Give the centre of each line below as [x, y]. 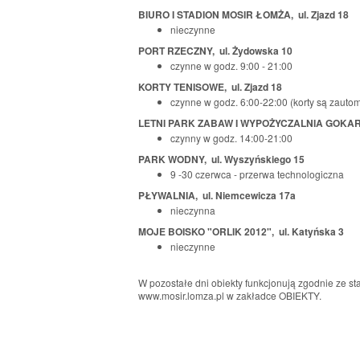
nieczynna [193, 210]
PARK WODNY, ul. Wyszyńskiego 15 [221, 159]
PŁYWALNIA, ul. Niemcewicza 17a [217, 195]
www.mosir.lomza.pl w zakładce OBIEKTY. [230, 295]
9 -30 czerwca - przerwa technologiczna [257, 174]
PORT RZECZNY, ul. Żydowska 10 [215, 50]
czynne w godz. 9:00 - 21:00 [231, 65]
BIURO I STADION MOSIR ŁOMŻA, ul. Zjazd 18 [243, 14]
